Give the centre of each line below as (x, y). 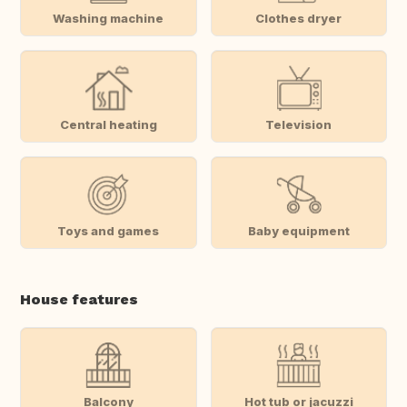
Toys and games (109, 230)
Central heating (108, 124)
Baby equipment (298, 230)
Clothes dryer (299, 18)
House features (79, 300)
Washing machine (109, 18)
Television (299, 124)
